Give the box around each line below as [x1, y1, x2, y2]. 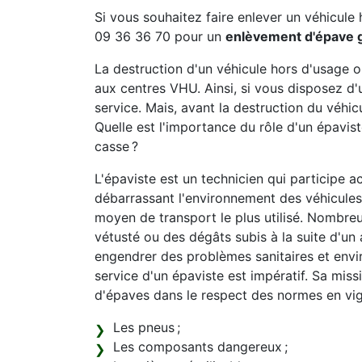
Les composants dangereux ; [113, 339, 288, 355]
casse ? [95, 138, 138, 154]
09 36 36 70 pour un [95, 28, 225, 44]
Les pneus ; [113, 319, 180, 335]
